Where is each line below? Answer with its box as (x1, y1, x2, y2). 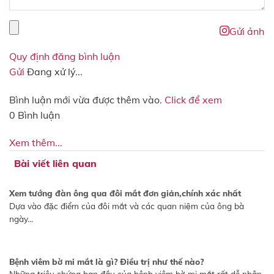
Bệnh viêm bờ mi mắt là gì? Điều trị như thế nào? (9, 256, 204, 267)
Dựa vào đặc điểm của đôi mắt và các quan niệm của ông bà (9, 200, 244, 211)
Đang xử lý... (27, 65, 83, 78)
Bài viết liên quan (14, 157, 97, 170)
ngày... (9, 213, 33, 224)
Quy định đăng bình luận (9, 50, 120, 62)
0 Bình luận (9, 108, 60, 121)
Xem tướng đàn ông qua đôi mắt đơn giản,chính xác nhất (9, 188, 241, 199)
